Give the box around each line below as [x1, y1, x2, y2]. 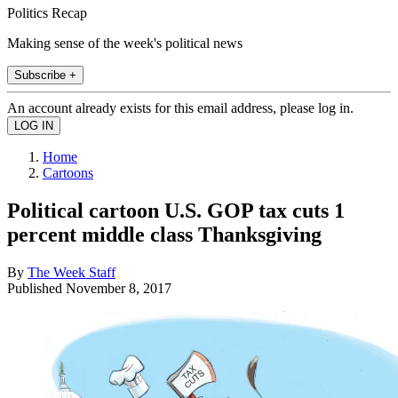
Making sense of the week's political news [7, 35, 243, 51]
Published [7, 280, 66, 296]
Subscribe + [14, 68, 76, 82]
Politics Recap [7, 4, 87, 20]
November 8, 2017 [66, 280, 171, 296]
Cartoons [43, 164, 93, 180]
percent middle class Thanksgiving [7, 222, 322, 246]
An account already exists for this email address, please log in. [7, 99, 354, 115]
